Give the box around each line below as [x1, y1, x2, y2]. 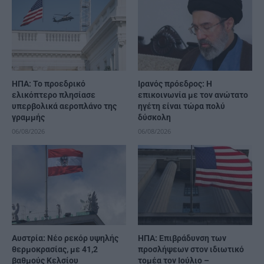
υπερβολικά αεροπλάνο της [12, 101, 117, 111]
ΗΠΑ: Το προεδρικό [12, 79, 85, 89]
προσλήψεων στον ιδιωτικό [138, 245, 244, 255]
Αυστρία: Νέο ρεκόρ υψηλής [12, 233, 118, 243]
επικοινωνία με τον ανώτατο [138, 90, 248, 100]
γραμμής [12, 113, 45, 123]
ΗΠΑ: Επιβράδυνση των [138, 233, 226, 243]
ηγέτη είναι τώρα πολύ [138, 101, 225, 111]
